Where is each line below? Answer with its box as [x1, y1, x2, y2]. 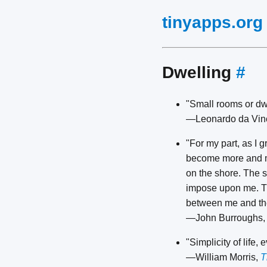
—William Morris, [186, 252, 260, 263]
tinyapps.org [162, 13, 263, 32]
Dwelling [162, 63, 236, 82]
